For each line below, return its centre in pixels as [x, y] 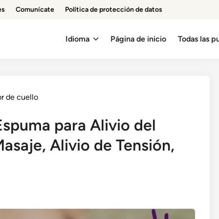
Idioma [78, 39]
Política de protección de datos [114, 10]
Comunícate [35, 10]
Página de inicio [139, 39]
